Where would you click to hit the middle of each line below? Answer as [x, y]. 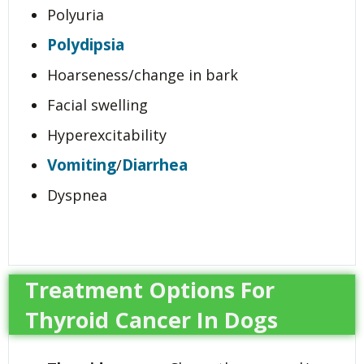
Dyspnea [77, 195]
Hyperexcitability [107, 135]
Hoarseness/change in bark [143, 75]
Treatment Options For [150, 289]
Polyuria [76, 15]
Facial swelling [97, 105]
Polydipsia [86, 45]
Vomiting [82, 165]
